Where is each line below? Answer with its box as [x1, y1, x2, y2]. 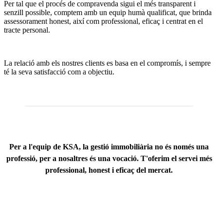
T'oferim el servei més [140, 154, 212, 163]
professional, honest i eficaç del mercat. [45, 165, 173, 174]
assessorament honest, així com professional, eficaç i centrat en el [4, 17, 203, 25]
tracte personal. [4, 25, 50, 34]
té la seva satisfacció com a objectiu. [4, 67, 114, 76]
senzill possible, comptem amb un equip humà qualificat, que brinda [4, 8, 212, 17]
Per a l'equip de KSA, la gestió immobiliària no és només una [9, 142, 209, 151]
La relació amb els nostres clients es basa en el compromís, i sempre [4, 58, 211, 67]
